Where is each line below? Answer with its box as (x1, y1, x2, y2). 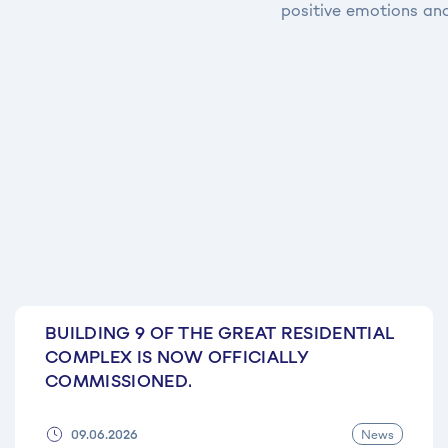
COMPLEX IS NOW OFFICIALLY (45, 346, 309, 368)
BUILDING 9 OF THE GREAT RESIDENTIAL (45, 322, 395, 344)
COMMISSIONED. (45, 370, 193, 392)
